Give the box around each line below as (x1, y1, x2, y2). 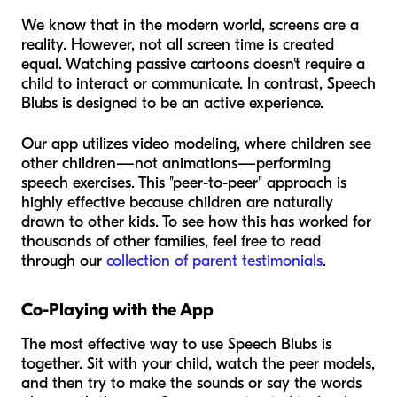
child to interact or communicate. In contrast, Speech (21, 74, 376, 93)
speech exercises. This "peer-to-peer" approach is (21, 173, 346, 192)
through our (21, 251, 106, 270)
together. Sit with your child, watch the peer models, (21, 354, 375, 373)
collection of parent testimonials (106, 251, 323, 270)
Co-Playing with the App (21, 299, 214, 320)
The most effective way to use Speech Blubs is (21, 334, 331, 354)
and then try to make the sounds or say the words (21, 373, 362, 393)
